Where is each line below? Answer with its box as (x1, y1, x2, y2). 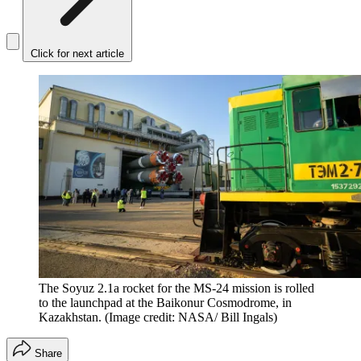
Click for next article (31, 48, 124, 60)
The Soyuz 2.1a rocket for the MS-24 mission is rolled (39, 281, 314, 296)
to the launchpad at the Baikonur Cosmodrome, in (39, 296, 292, 310)
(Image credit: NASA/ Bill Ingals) (105, 310, 277, 325)
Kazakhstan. (39, 310, 102, 325)
